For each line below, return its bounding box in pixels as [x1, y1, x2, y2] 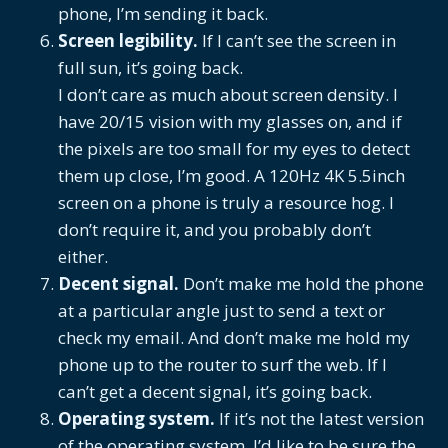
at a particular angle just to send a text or [58, 298, 385, 322]
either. [58, 244, 108, 268]
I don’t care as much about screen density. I [58, 82, 398, 106]
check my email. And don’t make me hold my [58, 325, 410, 349]
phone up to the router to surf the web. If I [58, 352, 387, 376]
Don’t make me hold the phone [179, 271, 424, 295]
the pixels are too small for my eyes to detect [58, 136, 410, 160]
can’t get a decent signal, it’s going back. [58, 379, 372, 403]
